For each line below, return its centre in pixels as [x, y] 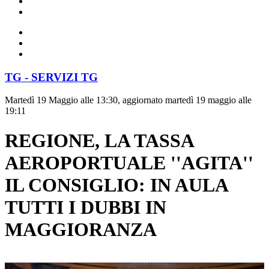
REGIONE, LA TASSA [99, 140]
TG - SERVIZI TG [51, 77]
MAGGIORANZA [81, 229]
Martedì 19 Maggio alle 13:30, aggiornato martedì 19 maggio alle [128, 100]
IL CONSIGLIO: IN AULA [116, 185]
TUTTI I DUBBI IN [86, 207]
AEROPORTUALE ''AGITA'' [129, 162]
